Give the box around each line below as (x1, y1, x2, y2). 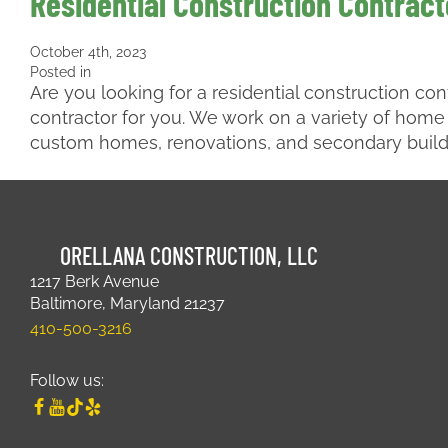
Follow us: (30, 371, 104, 390)
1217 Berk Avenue (30, 272, 159, 291)
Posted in (30, 64, 91, 80)
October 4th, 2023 (30, 44, 146, 60)
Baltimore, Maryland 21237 (30, 294, 225, 313)
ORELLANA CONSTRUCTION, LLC (60, 240, 318, 270)
